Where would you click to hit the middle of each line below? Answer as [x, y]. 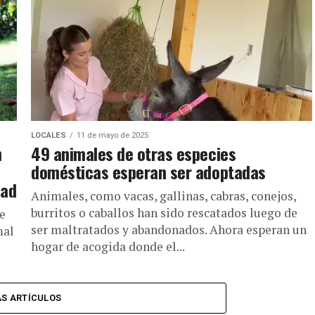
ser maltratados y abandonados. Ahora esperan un [169, 230]
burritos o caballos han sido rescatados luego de [164, 213]
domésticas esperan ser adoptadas [148, 172]
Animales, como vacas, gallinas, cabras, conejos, [163, 196]
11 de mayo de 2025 [112, 135]
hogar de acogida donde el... [108, 246]
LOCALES [49, 135]
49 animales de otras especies [134, 153]
